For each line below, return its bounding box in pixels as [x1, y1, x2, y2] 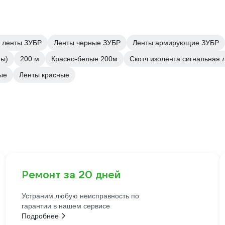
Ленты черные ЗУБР [54, 39, 121, 47]
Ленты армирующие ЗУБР [133, 39, 219, 47]
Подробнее [21, 212, 59, 220]
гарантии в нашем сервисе [21, 202, 110, 210]
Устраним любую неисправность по [21, 192, 139, 200]
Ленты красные [19, 71, 69, 79]
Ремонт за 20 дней [21, 168, 121, 181]
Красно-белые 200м [51, 55, 118, 63]
